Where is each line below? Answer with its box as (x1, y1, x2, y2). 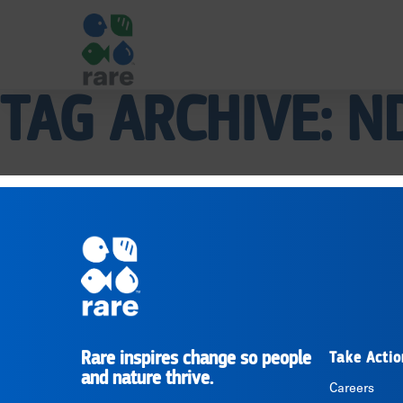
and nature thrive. (81, 369, 213, 389)
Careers (328, 383, 374, 396)
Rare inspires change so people (81, 349, 311, 369)
